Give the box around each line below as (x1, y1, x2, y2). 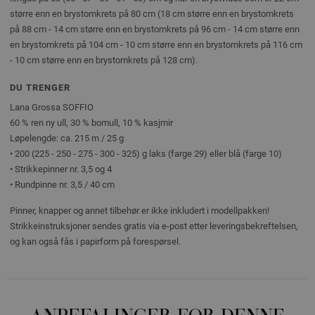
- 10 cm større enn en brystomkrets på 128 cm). (10, 54, 198, 65)
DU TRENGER (10, 82, 70, 93)
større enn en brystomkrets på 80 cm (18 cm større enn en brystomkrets (10, 8, 294, 19)
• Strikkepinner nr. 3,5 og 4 (10, 163, 112, 174)
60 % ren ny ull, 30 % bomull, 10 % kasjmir (10, 117, 173, 128)
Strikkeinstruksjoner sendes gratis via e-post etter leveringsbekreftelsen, (10, 220, 298, 231)
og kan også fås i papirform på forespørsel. (10, 236, 181, 247)
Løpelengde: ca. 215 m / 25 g (10, 132, 124, 143)
